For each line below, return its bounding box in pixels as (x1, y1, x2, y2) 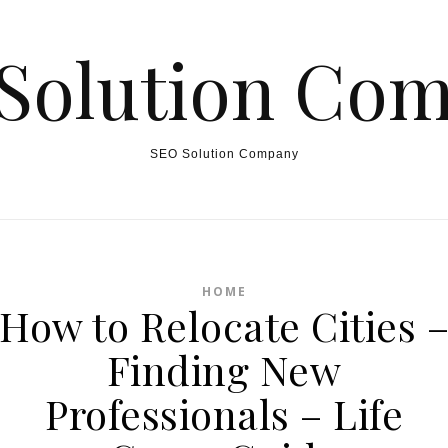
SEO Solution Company (149, 147, 299, 161)
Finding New (106, 343, 342, 396)
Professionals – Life (45, 387, 403, 440)
